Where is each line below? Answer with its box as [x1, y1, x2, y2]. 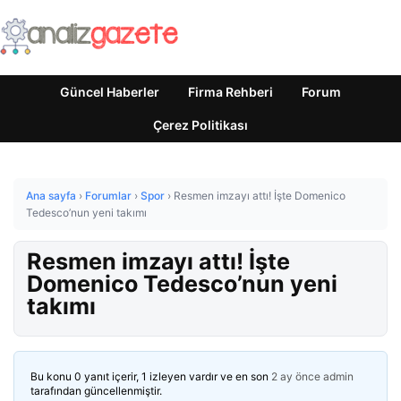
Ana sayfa [26, 189, 76, 202]
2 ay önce [271, 370, 320, 383]
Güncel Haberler [60, 84, 159, 99]
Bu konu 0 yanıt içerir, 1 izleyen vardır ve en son [30, 370, 271, 383]
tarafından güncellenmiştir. [30, 384, 162, 397]
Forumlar [85, 189, 132, 202]
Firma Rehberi [188, 84, 273, 99]
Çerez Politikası [153, 117, 248, 132]
